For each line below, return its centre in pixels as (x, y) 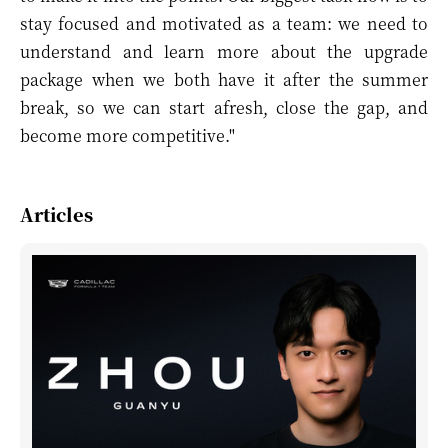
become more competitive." (127, 135)
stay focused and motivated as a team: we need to (224, 23)
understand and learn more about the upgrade (224, 51)
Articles (56, 214)
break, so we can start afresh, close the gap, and (224, 107)
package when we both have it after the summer (224, 79)
